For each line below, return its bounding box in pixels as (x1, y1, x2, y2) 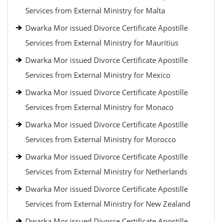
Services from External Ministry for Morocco (25, 134, 176, 144)
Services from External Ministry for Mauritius (25, 38, 178, 48)
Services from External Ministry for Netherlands (25, 166, 187, 176)
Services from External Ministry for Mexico (25, 70, 170, 80)
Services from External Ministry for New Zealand (25, 199, 190, 209)
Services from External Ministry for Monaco (25, 102, 173, 112)
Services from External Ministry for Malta (25, 5, 165, 15)
